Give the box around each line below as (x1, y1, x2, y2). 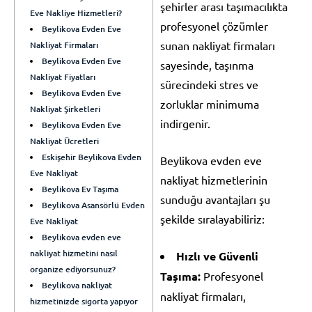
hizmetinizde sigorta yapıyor (30, 295, 138, 307)
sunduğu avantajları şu (160, 192, 270, 206)
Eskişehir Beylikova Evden (42, 150, 142, 163)
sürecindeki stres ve (160, 77, 258, 91)
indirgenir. (160, 116, 210, 130)
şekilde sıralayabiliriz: (160, 211, 265, 226)
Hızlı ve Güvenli (176, 248, 258, 263)
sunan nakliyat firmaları (160, 38, 275, 52)
